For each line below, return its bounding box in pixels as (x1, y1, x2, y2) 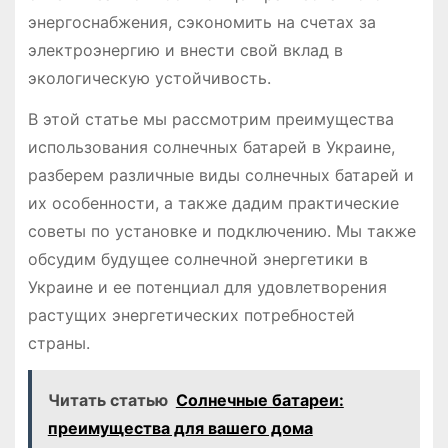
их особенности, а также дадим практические (27, 192, 399, 213)
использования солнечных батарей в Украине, (27, 136, 395, 157)
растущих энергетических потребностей (27, 304, 355, 325)
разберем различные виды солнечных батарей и (27, 164, 414, 185)
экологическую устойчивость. (27, 68, 271, 89)
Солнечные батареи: (175, 389, 344, 410)
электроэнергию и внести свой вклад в (27, 40, 343, 61)
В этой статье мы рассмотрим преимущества (27, 108, 394, 129)
